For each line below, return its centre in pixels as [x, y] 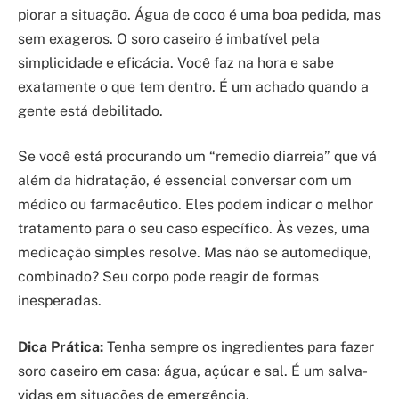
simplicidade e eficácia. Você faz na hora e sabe [176, 62]
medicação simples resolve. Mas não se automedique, [195, 253]
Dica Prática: [61, 346]
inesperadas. [60, 301]
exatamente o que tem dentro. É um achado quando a [193, 86]
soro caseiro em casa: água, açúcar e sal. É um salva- [193, 370]
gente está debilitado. [90, 110]
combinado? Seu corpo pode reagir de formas [168, 277]
